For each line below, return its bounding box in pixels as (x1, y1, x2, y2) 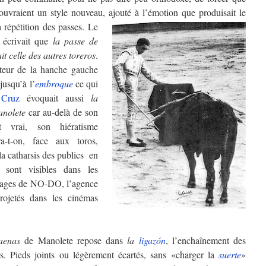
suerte (218, 248, 241, 261)
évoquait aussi (19, 91, 91, 104)
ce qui (72, 77, 99, 90)
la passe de (52, 34, 98, 47)
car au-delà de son (28, 105, 99, 118)
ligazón (138, 233, 166, 246)
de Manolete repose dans (20, 233, 128, 246)
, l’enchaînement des (165, 233, 246, 246)
